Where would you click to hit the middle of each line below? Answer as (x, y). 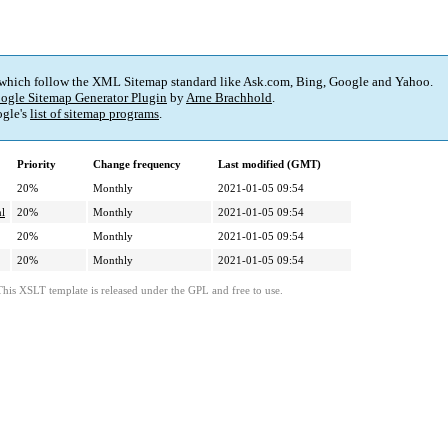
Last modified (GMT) (269, 164)
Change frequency (137, 164)
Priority (36, 164)
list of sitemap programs (94, 114)
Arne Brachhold (229, 98)
